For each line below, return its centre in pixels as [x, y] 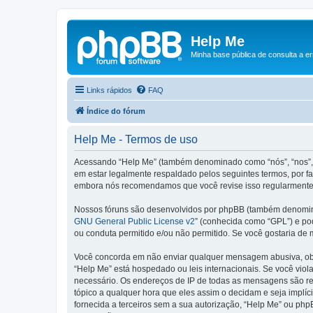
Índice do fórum [116, 111]
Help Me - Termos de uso [136, 139]
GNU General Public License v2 [134, 221]
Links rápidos [109, 90]
